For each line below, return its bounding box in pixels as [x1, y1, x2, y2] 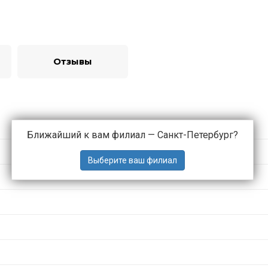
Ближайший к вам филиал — [27, 129, 157, 141]
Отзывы [53, 56, 92, 67]
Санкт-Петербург [157, 129, 233, 141]
